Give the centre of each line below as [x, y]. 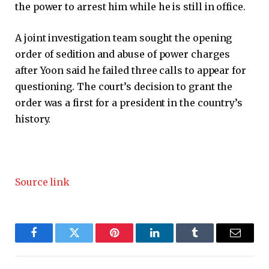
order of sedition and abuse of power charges [122, 54]
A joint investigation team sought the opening [124, 38]
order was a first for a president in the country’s [129, 102]
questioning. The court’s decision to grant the [124, 86]
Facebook [54, 242]
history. [33, 119]
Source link [43, 182]
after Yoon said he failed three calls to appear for [131, 70]
